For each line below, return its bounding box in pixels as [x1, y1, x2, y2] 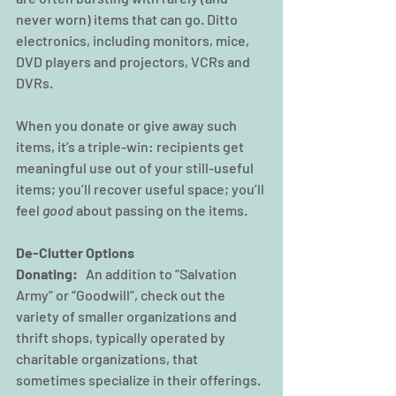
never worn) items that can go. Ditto [16, 11, 240, 28]
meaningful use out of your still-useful [16, 159, 256, 177]
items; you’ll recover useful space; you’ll [16, 180, 267, 198]
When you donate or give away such [16, 117, 240, 134]
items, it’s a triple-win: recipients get [16, 138, 247, 156]
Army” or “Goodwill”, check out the [16, 286, 228, 304]
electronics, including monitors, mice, [16, 32, 252, 49]
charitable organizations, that [16, 350, 201, 368]
